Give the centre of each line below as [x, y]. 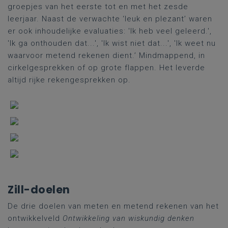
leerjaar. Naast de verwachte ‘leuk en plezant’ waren [110, 19]
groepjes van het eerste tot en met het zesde [98, 7]
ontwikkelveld [35, 218]
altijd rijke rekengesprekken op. [69, 80]
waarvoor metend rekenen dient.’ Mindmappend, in [106, 55]
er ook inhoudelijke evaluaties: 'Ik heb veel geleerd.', [110, 31]
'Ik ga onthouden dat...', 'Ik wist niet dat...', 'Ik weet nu [112, 43]
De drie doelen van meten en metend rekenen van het [113, 206]
